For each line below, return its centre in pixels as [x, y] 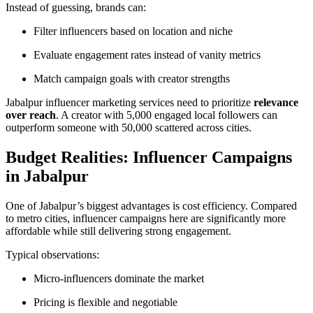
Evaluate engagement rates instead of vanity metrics [147, 54]
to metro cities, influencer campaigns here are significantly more [146, 218]
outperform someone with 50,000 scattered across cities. [129, 127]
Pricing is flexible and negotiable [105, 302]
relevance [276, 102]
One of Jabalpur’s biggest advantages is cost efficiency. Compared [151, 205]
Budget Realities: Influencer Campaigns [149, 157]
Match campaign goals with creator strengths [132, 78]
